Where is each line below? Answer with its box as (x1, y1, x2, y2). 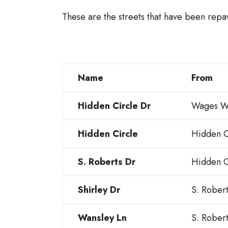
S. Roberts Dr (78, 155, 135, 169)
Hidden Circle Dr (78, 99, 151, 113)
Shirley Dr (78, 183, 120, 197)
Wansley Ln (78, 211, 127, 225)
